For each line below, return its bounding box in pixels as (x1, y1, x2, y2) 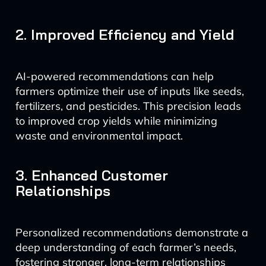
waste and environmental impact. (15, 129, 183, 142)
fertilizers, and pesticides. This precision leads (15, 99, 241, 113)
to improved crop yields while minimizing (15, 114, 217, 128)
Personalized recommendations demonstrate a (15, 226, 248, 239)
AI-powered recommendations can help (15, 69, 214, 83)
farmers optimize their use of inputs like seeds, (15, 84, 244, 98)
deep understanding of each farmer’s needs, (15, 240, 236, 254)
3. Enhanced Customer (15, 166, 168, 184)
